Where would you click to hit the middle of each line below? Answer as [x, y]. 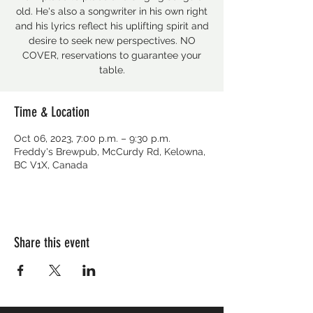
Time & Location [52, 112]
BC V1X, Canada [51, 165]
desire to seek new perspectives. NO [112, 41]
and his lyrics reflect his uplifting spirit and [112, 26]
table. [112, 70]
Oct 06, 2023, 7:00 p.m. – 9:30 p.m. [92, 138]
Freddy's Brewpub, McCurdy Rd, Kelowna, [110, 152]
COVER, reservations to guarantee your [112, 55]
